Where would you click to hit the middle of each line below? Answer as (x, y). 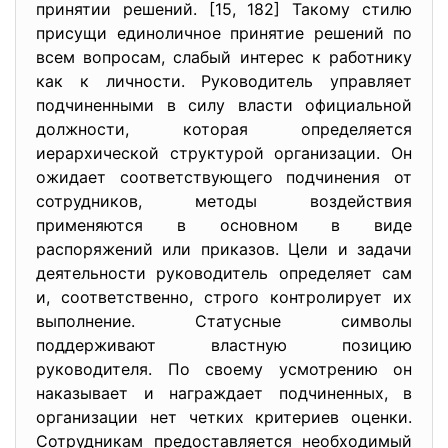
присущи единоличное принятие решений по (224, 33)
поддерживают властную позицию (224, 345)
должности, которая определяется (224, 129)
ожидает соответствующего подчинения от (224, 177)
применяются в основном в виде (224, 225)
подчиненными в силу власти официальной (224, 105)
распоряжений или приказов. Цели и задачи (224, 249)
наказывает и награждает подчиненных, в (224, 393)
